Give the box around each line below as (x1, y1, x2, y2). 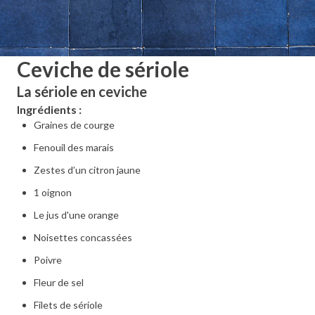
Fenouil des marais (34, 141, 114, 153)
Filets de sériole (34, 299, 103, 311)
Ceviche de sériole (17, 56, 189, 82)
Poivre (34, 254, 62, 266)
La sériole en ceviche (17, 83, 147, 100)
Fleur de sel (34, 276, 84, 288)
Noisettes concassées (34, 231, 132, 243)
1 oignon (34, 186, 72, 198)
